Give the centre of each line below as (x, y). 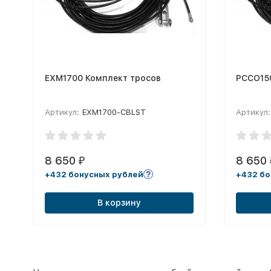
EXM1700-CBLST (114, 112)
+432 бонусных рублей (94, 174)
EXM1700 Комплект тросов (103, 78)
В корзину (119, 202)
